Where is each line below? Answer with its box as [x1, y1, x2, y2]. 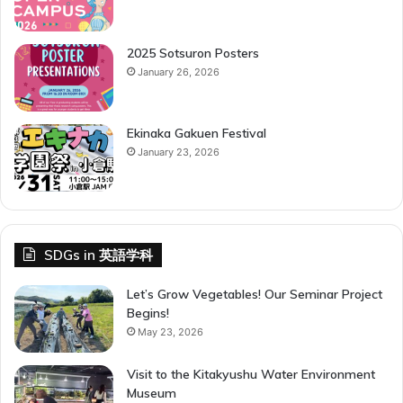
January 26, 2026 [138, 66, 219, 79]
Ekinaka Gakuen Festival [127, 125, 266, 142]
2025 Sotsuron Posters [127, 45, 259, 62]
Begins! [127, 305, 169, 322]
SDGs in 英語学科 [44, 246, 153, 264]
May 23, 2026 [138, 326, 203, 339]
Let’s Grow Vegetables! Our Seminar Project [127, 286, 382, 303]
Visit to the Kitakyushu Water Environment [127, 366, 375, 383]
